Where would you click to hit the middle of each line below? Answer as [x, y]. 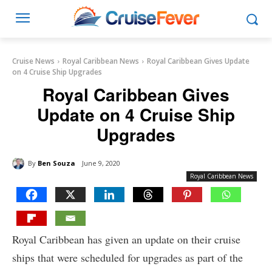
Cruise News [33, 61]
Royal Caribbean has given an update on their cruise [126, 240]
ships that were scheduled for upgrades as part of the [127, 258]
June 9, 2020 [101, 163]
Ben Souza [56, 163]
